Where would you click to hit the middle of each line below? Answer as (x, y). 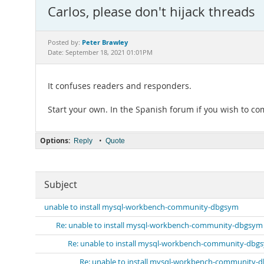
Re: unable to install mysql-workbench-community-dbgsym (159, 225)
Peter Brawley (105, 42)
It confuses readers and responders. (120, 86)
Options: (55, 141)
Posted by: (65, 42)
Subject (61, 185)
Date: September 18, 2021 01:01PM (100, 52)
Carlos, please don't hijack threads (151, 11)
